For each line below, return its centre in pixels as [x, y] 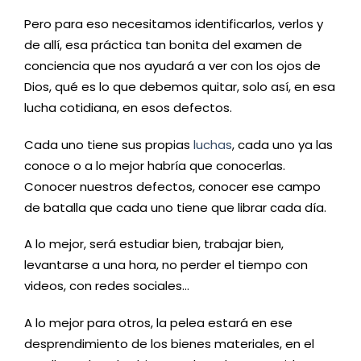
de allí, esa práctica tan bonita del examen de [163, 45]
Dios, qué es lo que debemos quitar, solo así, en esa [180, 87]
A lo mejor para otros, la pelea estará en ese [158, 322]
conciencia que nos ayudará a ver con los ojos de [172, 66]
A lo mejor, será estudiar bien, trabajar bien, [154, 244]
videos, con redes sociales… [107, 286]
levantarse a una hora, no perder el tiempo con [166, 265]
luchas [213, 144]
